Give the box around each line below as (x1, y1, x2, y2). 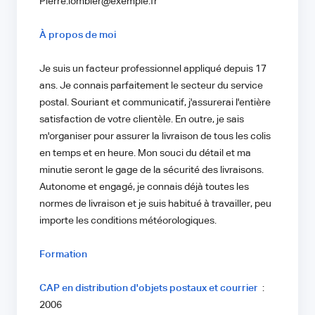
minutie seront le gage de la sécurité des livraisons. (39, 165, 264, 176)
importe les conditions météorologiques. (39, 216, 217, 226)
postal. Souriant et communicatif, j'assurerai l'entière (39, 98, 271, 108)
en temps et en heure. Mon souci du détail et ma (39, 148, 251, 159)
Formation (39, 250, 87, 260)
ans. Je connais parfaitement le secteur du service (39, 81, 263, 91)
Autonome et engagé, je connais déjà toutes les (39, 182, 249, 193)
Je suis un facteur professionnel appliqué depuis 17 (39, 64, 266, 75)
